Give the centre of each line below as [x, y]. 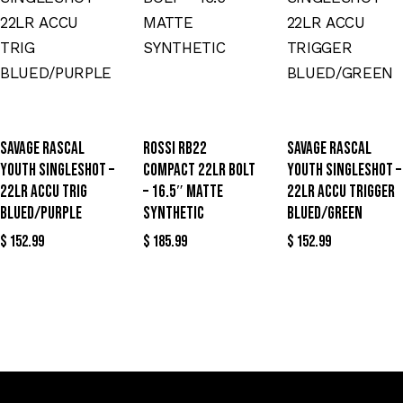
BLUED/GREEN [324, 213]
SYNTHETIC [174, 213]
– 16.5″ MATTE [184, 192]
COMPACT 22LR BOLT [200, 170]
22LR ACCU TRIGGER [340, 192]
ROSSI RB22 [175, 148]
